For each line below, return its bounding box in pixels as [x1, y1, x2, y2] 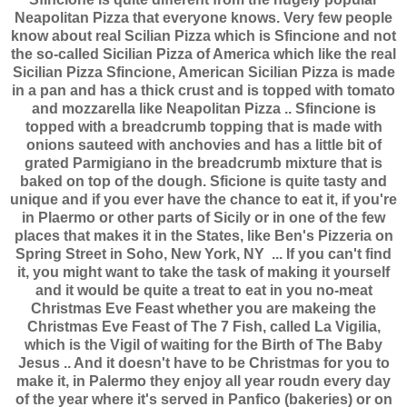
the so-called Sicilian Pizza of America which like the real [11, 46, 396, 63]
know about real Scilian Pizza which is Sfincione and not [11, 28, 396, 45]
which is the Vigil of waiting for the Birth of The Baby [25, 337, 382, 353]
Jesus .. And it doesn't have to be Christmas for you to [17, 355, 390, 372]
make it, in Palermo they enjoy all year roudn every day [16, 373, 391, 390]
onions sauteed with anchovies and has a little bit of [25, 137, 382, 154]
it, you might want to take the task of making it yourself [17, 264, 390, 281]
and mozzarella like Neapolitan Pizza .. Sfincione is [31, 101, 376, 117]
